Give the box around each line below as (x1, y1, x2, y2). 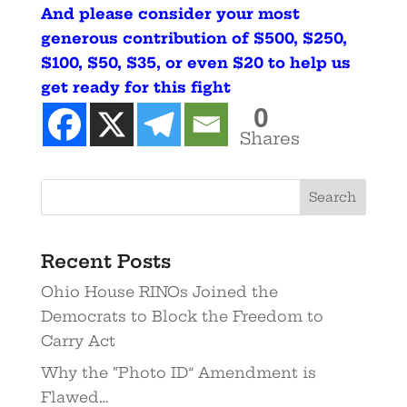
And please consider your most (40, 4, 300, 23)
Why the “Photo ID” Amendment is (40, 363, 316, 382)
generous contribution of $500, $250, (40, 28, 347, 47)
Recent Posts (40, 250, 171, 273)
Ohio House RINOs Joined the (40, 283, 278, 302)
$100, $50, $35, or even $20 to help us (40, 53, 351, 72)
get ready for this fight (40, 77, 231, 96)
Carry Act (40, 332, 115, 351)
